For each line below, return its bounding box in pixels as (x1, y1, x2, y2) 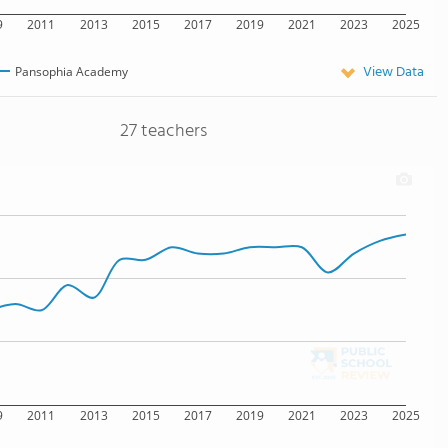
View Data (363, 61, 424, 84)
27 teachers (120, 117, 207, 146)
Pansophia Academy (15, 62, 129, 80)
